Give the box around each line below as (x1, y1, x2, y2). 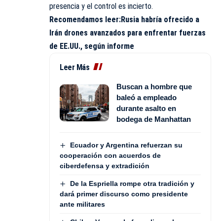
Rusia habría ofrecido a (121, 14, 199, 24)
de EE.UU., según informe (49, 41, 134, 51)
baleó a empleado (116, 93, 177, 102)
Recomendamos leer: (49, 14, 121, 24)
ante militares (60, 200, 105, 209)
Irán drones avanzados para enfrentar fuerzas (49, 28, 206, 37)
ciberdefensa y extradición (60, 161, 149, 170)
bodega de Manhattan (116, 114, 191, 123)
